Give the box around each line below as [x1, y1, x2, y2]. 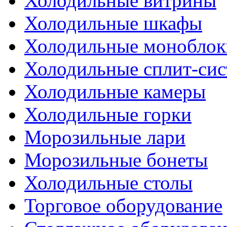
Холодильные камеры [24, 81, 206, 102]
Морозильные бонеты [24, 149, 208, 171]
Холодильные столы [24, 172, 193, 194]
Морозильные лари [24, 126, 185, 148]
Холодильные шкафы [24, 12, 202, 34]
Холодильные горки [24, 103, 192, 125]
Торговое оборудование [24, 195, 222, 216]
